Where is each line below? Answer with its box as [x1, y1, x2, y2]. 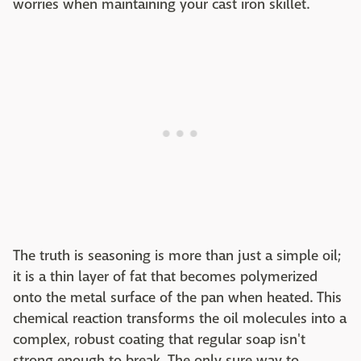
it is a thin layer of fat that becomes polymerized [13, 267, 317, 286]
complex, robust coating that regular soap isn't [13, 330, 305, 349]
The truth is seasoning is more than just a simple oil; [13, 246, 341, 265]
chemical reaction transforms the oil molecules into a [13, 309, 346, 328]
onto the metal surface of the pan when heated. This [13, 288, 342, 307]
